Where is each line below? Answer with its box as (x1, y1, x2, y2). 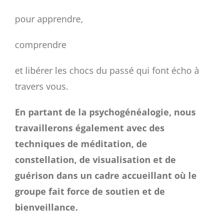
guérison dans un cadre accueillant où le (15, 169, 197, 181)
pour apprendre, (15, 13, 83, 25)
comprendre (15, 39, 66, 51)
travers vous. (15, 80, 68, 92)
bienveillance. (15, 201, 78, 213)
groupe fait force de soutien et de (15, 185, 165, 197)
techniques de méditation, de (15, 138, 147, 150)
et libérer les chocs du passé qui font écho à (15, 64, 199, 76)
